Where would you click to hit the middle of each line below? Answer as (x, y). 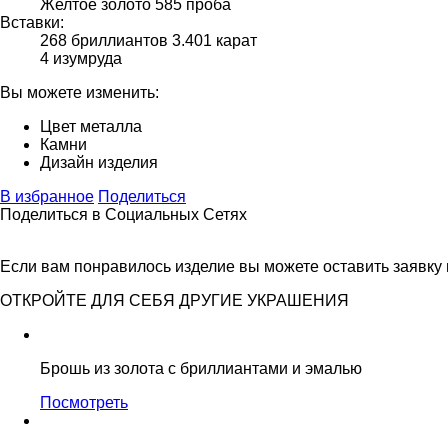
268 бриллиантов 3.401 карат (148, 40)
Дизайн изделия (99, 162)
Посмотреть (84, 402)
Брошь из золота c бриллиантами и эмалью (201, 368)
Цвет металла (91, 126)
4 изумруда (81, 58)
